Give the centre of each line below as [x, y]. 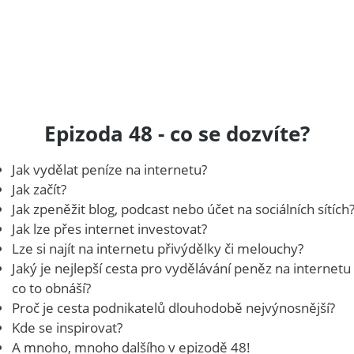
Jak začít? [40, 189]
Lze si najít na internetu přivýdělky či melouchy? [158, 248]
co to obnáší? [52, 288]
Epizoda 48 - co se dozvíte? [177, 133]
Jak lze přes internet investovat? [110, 228]
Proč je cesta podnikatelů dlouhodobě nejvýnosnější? [174, 307]
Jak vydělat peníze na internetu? [110, 169]
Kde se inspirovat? [68, 327]
